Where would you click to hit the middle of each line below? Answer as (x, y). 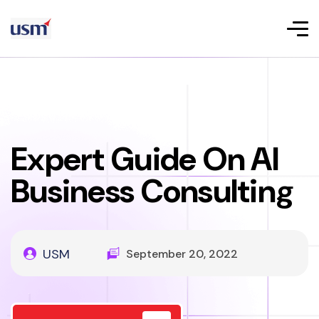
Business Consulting (152, 191)
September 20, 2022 (182, 254)
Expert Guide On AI (145, 159)
